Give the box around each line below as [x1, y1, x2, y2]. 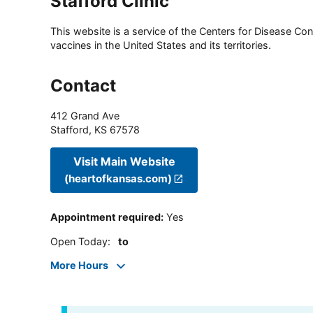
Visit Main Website [73, 154, 175, 168]
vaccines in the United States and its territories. [50, 39, 271, 52]
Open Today [50, 235, 108, 247]
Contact [50, 75, 116, 96]
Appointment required [50, 211, 161, 224]
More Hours [50, 259, 108, 272]
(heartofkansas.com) [64, 171, 172, 185]
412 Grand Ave [50, 110, 119, 122]
